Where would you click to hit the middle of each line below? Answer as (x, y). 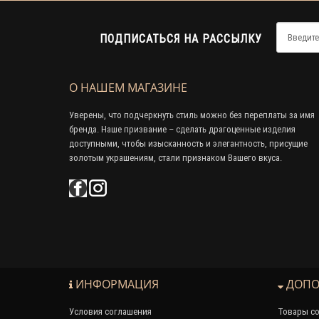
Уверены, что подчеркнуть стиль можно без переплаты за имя (192, 115)
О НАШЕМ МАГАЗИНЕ (128, 87)
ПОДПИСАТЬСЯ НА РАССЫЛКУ (181, 38)
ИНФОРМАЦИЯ (116, 284)
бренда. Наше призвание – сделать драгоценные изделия (182, 129)
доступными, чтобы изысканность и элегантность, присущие (188, 143)
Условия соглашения (110, 311)
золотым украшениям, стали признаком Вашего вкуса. (176, 157)
